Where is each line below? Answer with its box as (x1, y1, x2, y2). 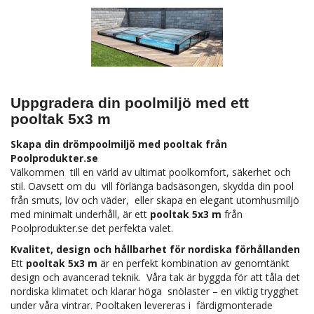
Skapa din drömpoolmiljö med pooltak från (11, 137, 227, 151)
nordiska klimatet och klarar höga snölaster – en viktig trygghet (11, 285, 299, 299)
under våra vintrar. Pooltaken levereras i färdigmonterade (11, 299, 273, 313)
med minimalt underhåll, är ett (11, 207, 150, 221)
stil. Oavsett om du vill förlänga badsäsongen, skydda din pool (11, 179, 294, 193)
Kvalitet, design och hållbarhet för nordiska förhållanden (11, 243, 300, 257)
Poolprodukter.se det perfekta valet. (11, 221, 173, 235)
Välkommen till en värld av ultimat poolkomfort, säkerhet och (11, 165, 291, 179)
